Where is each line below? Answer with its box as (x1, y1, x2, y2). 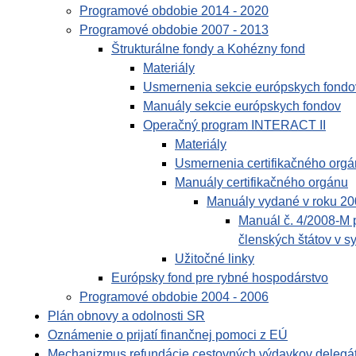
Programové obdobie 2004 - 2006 (79, 290, 269, 304)
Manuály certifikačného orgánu (175, 176, 348, 190)
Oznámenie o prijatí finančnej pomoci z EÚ (48, 328, 288, 342)
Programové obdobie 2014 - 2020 (79, 4, 269, 18)
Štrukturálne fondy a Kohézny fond (111, 42, 305, 56)
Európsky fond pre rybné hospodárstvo (111, 271, 328, 285)
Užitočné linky (175, 252, 254, 266)
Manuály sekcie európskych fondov (143, 99, 341, 114)
